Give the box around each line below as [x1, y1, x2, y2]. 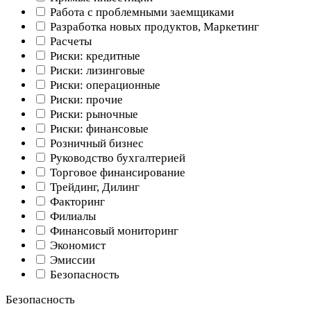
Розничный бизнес [47, 136, 144, 150]
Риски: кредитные [47, 49, 140, 62]
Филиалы [47, 209, 96, 223]
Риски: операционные [47, 78, 160, 92]
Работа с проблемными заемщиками [47, 5, 234, 19]
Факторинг [47, 194, 105, 208]
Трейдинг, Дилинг [47, 180, 140, 194]
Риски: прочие [47, 92, 123, 106]
